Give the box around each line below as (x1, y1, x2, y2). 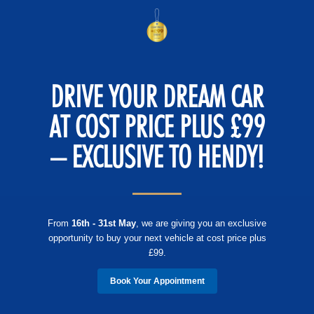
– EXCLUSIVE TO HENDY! (50, 138, 264, 175)
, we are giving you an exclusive (136, 218, 266, 229)
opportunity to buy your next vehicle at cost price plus (48, 233, 266, 244)
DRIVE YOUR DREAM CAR (50, 78, 264, 115)
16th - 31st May (71, 218, 136, 229)
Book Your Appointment (109, 276, 205, 287)
